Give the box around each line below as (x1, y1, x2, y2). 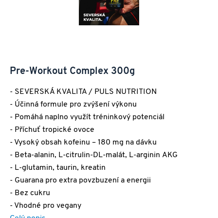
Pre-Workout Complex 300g (10, 67, 135, 77)
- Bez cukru (10, 189, 50, 198)
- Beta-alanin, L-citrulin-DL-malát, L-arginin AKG (10, 151, 178, 160)
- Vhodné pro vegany (10, 202, 81, 210)
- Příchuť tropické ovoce (10, 126, 94, 134)
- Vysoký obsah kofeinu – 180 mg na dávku (10, 139, 157, 147)
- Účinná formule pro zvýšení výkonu (10, 101, 137, 109)
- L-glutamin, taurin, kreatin (10, 164, 106, 172)
